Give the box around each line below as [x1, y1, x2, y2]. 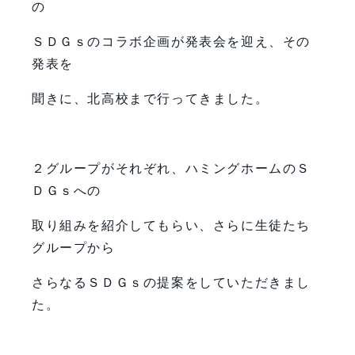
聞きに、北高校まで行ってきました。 [32, 91, 269, 105]
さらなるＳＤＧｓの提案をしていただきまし [32, 275, 311, 289]
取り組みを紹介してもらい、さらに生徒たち [32, 218, 311, 232]
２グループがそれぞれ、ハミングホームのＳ [32, 161, 311, 175]
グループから [32, 240, 116, 254]
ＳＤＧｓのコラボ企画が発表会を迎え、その [32, 34, 311, 48]
